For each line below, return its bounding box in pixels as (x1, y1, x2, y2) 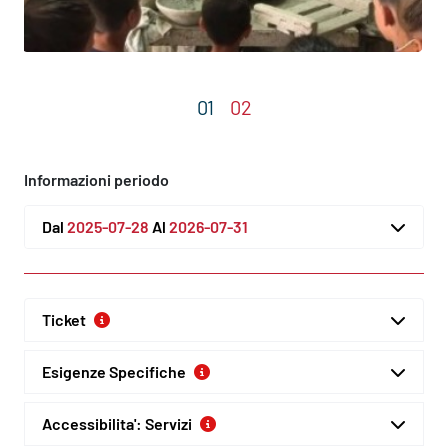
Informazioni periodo (24, 169, 169, 189)
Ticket (42, 309, 86, 329)
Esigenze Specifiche (42, 361, 186, 381)
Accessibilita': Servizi (42, 413, 192, 433)
